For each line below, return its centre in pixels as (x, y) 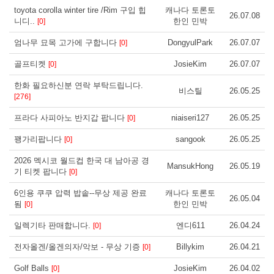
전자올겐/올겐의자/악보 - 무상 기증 (78, 246)
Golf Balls (33, 268)
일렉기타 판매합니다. (54, 225)
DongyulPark (190, 42)
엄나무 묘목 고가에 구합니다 (67, 42)
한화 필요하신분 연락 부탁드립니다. (79, 85)
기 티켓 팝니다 (42, 171)
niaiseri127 (190, 117)
